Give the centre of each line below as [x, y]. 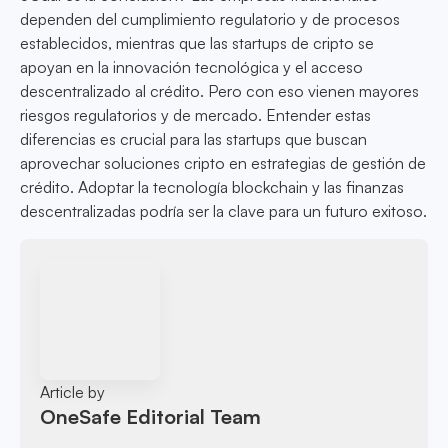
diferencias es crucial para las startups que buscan [193, 139]
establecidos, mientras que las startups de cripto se [197, 43]
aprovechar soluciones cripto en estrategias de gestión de [223, 163]
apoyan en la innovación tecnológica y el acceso [191, 67]
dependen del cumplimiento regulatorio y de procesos [210, 19]
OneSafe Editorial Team [151, 416]
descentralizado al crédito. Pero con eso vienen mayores [219, 91]
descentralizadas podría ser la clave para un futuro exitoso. [223, 211]
